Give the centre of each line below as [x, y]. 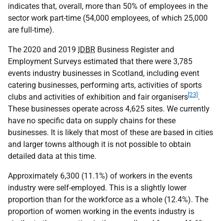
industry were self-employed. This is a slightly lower [97, 188]
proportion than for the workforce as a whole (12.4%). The [108, 200]
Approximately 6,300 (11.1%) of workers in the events [100, 176]
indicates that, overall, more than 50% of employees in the [108, 6]
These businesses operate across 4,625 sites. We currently [109, 109]
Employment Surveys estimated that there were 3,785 [100, 61]
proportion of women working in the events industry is [101, 211]
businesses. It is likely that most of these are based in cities [110, 132]
